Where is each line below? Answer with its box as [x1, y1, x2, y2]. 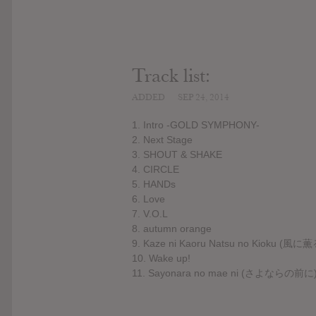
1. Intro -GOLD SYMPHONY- [132, 119, 260, 131]
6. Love [132, 193, 165, 205]
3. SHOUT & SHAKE [132, 149, 222, 161]
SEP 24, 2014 [178, 91, 229, 103]
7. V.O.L [132, 208, 168, 220]
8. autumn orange [132, 223, 212, 235]
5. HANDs [132, 178, 176, 190]
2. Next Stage [132, 134, 193, 146]
